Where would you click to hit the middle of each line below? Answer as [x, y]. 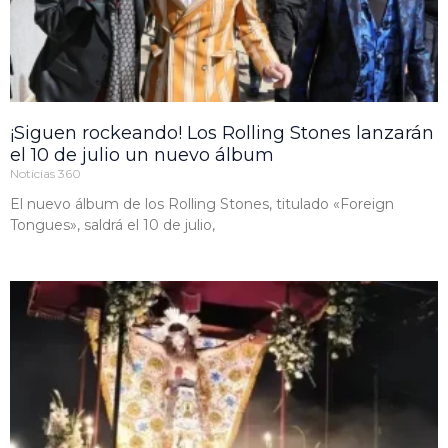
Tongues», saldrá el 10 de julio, [112, 224]
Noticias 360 [45, 173]
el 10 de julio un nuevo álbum [142, 154]
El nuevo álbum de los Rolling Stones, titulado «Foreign [202, 203]
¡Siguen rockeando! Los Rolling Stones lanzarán [222, 132]
